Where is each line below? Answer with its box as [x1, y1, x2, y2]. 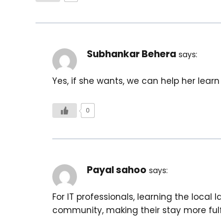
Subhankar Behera [87, 47, 176, 61]
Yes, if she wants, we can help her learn [52, 75, 220, 87]
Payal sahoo [87, 163, 147, 177]
